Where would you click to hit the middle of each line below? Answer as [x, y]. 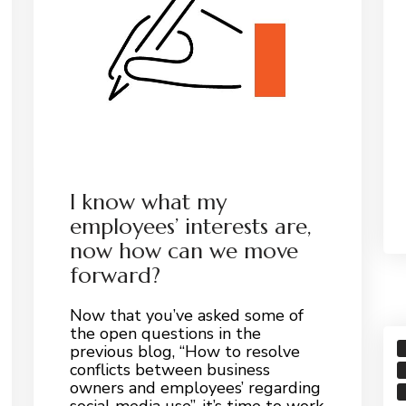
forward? [115, 275]
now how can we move [184, 251]
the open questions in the [165, 333]
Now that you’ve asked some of [186, 315]
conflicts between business [169, 369]
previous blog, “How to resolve [184, 351]
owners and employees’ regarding [195, 387]
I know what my [148, 202]
